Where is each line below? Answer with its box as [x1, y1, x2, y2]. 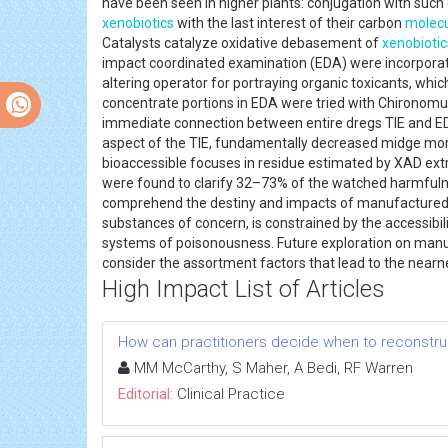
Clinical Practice [177, 384, 285, 403]
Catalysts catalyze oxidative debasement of [102, 34, 382, 51]
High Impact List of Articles [102, 274, 385, 303]
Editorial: [118, 384, 173, 403]
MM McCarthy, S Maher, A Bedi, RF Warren [130, 358, 413, 377]
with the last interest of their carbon [174, 14, 405, 31]
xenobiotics [102, 14, 174, 31]
